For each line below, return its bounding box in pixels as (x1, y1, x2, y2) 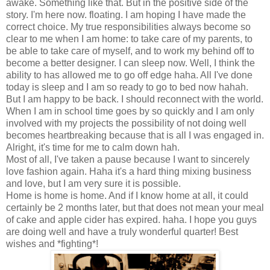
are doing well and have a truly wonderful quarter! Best (6, 227, 238, 237)
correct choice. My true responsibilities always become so (6, 22, 251, 33)
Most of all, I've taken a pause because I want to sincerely (6, 154, 250, 165)
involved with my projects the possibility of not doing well (6, 118, 246, 129)
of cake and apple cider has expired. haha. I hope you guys (6, 215, 257, 225)
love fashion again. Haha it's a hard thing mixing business (6, 166, 251, 177)
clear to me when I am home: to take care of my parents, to (6, 34, 253, 45)
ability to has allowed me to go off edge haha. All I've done (6, 70, 253, 81)
